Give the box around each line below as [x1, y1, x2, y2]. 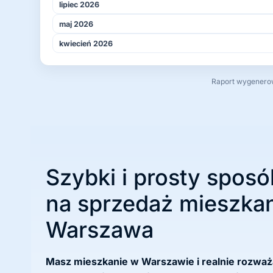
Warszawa [46, 216, 154, 243]
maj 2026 [59, 19, 93, 29]
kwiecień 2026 [59, 38, 113, 48]
